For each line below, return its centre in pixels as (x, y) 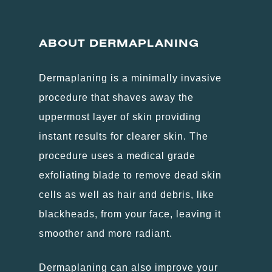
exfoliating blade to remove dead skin (130, 175)
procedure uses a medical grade (117, 155)
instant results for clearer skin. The (124, 136)
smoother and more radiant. (106, 233)
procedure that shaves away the (116, 97)
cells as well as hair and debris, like (127, 194)
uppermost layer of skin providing (120, 117)
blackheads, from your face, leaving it (130, 214)
